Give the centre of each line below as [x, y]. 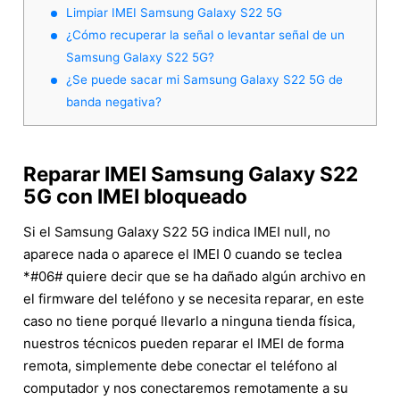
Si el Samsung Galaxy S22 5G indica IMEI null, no [177, 231]
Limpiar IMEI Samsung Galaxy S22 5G [174, 12]
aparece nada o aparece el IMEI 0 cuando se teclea [183, 254]
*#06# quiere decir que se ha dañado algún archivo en [195, 276]
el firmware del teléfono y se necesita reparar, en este [194, 298]
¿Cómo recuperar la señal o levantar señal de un [205, 34]
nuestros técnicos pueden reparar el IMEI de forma [183, 343]
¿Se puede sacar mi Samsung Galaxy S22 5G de [204, 79]
